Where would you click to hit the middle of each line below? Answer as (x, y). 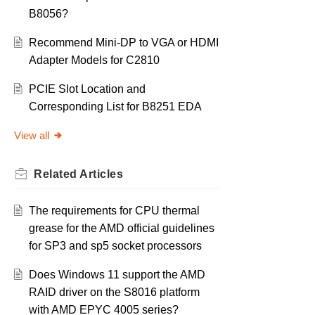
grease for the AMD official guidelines (121, 229)
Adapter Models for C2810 (94, 60)
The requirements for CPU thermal (114, 211)
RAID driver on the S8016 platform (114, 292)
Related (57, 174)
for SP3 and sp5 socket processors (115, 246)
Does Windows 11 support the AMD (117, 275)
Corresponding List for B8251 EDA (115, 107)
